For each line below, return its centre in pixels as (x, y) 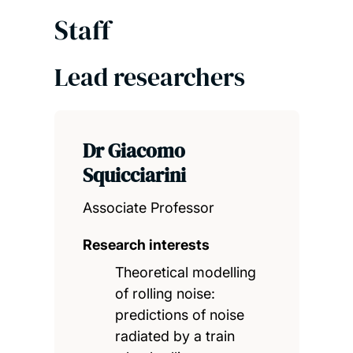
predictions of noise (180, 314)
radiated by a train (175, 336)
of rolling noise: (165, 293)
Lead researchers (149, 77)
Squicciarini (134, 175)
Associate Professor (148, 207)
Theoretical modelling (186, 272)
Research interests (146, 244)
